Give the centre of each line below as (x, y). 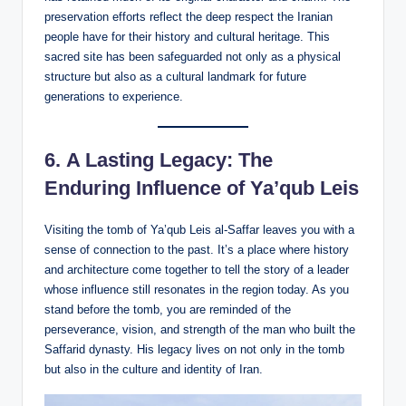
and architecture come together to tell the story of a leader (197, 269)
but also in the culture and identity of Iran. (154, 369)
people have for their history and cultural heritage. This (187, 36)
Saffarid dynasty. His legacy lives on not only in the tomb (194, 349)
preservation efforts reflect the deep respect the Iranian (188, 16)
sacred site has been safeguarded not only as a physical (193, 56)
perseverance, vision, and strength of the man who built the (200, 329)
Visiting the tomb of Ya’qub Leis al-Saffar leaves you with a (199, 229)
